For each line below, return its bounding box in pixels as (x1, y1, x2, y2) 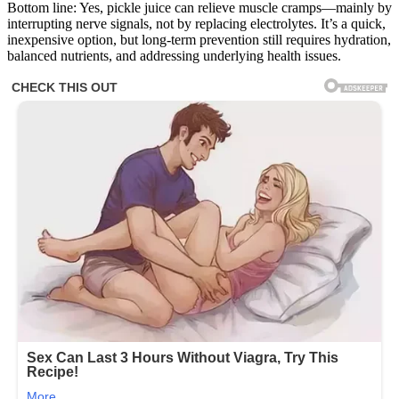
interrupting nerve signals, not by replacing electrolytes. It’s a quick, (7, 16, 386, 32)
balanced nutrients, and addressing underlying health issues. (7, 48, 341, 64)
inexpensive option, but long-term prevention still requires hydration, (7, 32, 391, 48)
